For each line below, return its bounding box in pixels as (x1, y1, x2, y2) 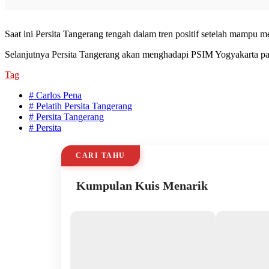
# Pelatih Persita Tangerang (29, 100, 132, 111)
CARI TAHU (76, 151, 125, 160)
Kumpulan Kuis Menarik (76, 178, 208, 192)
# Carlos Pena (29, 89, 82, 100)
